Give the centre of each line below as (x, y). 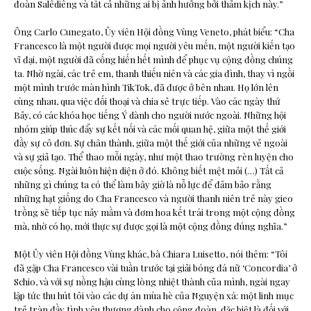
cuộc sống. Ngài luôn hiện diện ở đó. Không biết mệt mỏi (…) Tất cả (149, 171)
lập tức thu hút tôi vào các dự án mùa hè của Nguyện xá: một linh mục (154, 296)
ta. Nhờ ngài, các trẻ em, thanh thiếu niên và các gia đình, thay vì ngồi (154, 74)
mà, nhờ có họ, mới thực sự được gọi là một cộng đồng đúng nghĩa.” (151, 226)
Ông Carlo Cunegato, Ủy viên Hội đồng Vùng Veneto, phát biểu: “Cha (154, 32)
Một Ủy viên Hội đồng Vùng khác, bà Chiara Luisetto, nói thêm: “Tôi (151, 254)
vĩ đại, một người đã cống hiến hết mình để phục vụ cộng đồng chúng (153, 60)
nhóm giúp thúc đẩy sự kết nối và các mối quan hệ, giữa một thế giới (150, 129)
